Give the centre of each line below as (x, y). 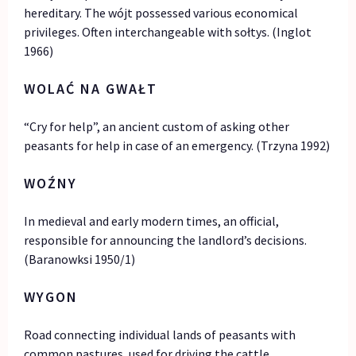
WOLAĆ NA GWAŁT (91, 89)
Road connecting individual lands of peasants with (160, 335)
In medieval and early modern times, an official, (152, 221)
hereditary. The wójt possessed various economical (161, 13)
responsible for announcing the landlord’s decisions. (166, 240)
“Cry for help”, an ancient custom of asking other (157, 127)
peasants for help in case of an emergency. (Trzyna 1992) (177, 146)
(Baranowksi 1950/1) (80, 259)
